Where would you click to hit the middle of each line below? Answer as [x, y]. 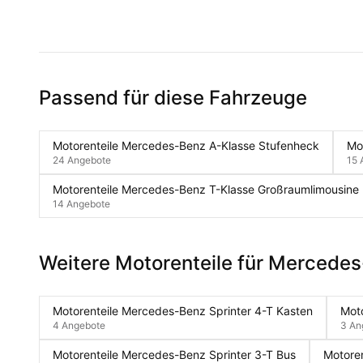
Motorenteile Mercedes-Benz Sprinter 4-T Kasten [183, 311]
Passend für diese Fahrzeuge [173, 98]
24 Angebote [82, 160]
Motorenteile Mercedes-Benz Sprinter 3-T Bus [174, 354]
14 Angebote [81, 204]
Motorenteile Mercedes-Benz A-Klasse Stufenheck [186, 145]
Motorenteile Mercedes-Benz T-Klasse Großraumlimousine [206, 189]
